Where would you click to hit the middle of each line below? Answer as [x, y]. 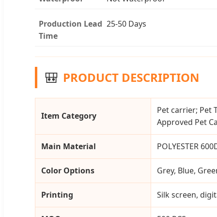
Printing [57, 194]
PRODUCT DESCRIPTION [131, 77]
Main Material [69, 146]
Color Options [68, 170]
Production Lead [70, 23]
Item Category [69, 116]
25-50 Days [126, 23]
